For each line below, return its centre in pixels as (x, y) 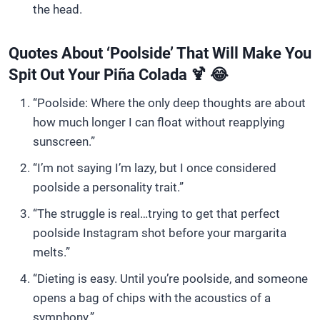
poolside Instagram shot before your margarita (160, 233)
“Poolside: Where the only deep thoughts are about (169, 103)
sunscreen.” (64, 141)
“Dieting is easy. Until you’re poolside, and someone (170, 279)
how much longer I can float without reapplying (159, 122)
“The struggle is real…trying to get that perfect (156, 214)
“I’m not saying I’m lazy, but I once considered (155, 168)
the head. (57, 9)
